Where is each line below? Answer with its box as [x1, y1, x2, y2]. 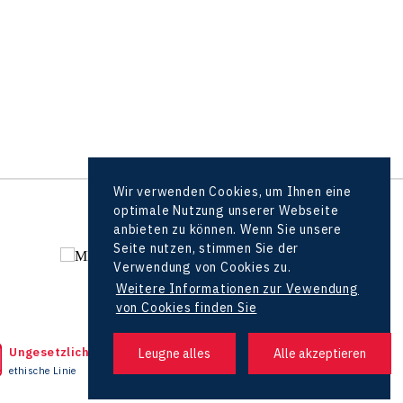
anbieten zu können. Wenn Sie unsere [113, 221, 343, 238]
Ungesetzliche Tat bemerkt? [9, 344, 183, 360]
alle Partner [296, 204, 379, 223]
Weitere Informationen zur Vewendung [115, 281, 359, 298]
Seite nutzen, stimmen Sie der [113, 240, 300, 257]
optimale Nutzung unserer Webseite [113, 202, 339, 219]
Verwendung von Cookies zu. [113, 259, 291, 276]
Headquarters [282, 344, 369, 360]
